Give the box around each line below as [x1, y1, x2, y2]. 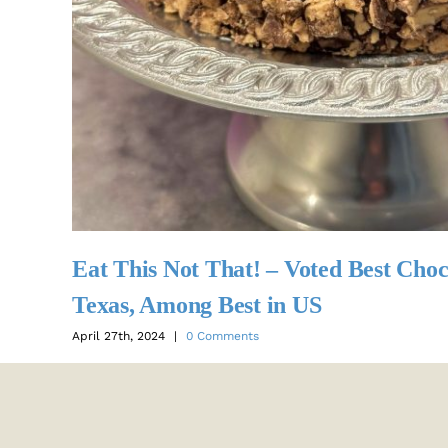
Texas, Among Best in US [72, 292, 322, 319]
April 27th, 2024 [72, 328, 165, 343]
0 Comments [186, 328, 259, 343]
